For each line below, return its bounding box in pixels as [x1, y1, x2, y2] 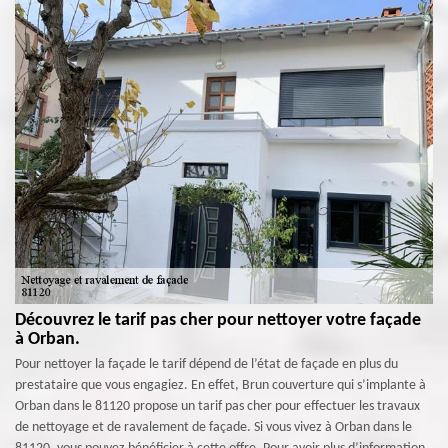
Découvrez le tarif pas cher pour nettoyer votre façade [15, 311, 421, 330]
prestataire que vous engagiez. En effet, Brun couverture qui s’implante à [15, 378, 426, 393]
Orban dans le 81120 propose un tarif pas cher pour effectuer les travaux [15, 399, 420, 414]
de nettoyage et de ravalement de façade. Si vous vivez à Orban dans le [15, 420, 412, 435]
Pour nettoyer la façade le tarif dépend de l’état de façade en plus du [15, 357, 398, 372]
